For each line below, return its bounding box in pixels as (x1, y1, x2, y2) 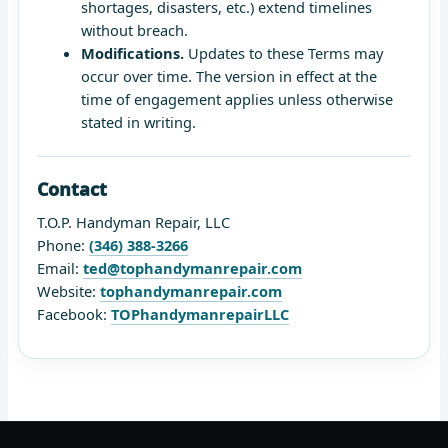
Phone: (37, 234, 89, 255)
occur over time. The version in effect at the (80, 65, 377, 86)
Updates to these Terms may (183, 42, 383, 63)
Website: (37, 280, 100, 301)
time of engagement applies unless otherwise (80, 88, 393, 109)
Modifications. (80, 42, 184, 63)
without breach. (80, 19, 188, 40)
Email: (37, 257, 83, 278)
